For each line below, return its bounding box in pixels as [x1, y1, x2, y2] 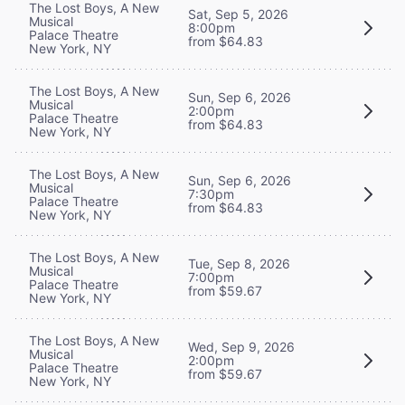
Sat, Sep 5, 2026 [188, 6, 288, 23]
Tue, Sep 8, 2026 [188, 256, 290, 272]
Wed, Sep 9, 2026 [188, 339, 295, 355]
